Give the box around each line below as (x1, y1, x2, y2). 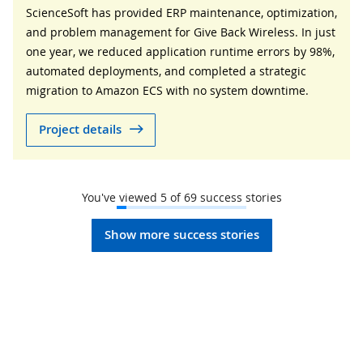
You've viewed (81, 189, 160, 205)
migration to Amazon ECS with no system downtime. (26, 82, 309, 98)
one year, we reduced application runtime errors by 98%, (26, 43, 335, 59)
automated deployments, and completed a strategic (26, 62, 306, 79)
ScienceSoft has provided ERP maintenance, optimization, (26, 4, 337, 20)
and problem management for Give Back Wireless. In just (26, 23, 335, 40)
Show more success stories (104, 226, 259, 244)
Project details (39, 121, 122, 139)
